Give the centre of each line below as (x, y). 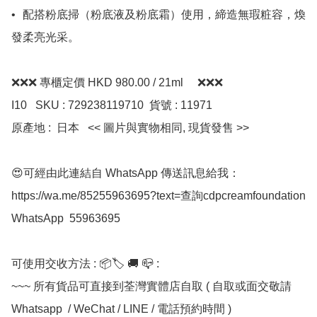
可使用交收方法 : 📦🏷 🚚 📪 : (85, 264)
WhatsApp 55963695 (66, 219)
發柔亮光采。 (45, 38)
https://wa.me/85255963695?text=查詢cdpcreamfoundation (158, 196)
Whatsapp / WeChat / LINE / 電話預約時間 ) (123, 309)
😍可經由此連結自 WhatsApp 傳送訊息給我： (126, 173)
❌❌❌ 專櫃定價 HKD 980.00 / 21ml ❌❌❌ (117, 83)
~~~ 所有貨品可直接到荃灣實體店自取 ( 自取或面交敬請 (151, 287)
